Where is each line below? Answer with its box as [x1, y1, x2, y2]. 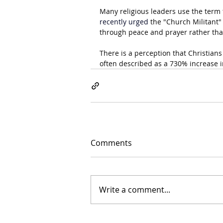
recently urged [100, 17, 150, 26]
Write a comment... [99, 184, 170, 195]
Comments [91, 137, 132, 148]
